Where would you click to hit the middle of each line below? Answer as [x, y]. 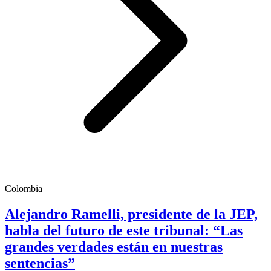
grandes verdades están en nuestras [114, 247]
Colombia [24, 189]
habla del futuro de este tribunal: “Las [124, 231]
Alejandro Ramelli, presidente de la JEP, [131, 214]
